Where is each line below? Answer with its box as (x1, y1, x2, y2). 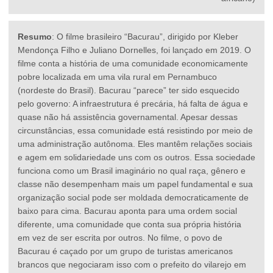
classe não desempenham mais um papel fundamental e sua (18, 179, 253, 190)
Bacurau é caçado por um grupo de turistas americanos (18, 246, 233, 257)
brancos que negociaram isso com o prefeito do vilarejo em (18, 260, 246, 270)
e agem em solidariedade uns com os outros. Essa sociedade (18, 152, 255, 163)
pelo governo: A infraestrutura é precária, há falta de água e (18, 99, 248, 109)
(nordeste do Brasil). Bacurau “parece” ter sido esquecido (18, 85, 239, 96)
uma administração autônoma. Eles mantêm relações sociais (18, 139, 252, 149)
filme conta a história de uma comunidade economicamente (18, 58, 248, 69)
